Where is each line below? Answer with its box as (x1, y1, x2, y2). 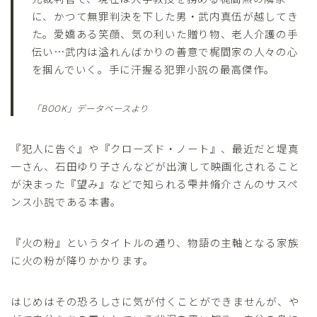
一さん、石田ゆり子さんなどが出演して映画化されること (11, 158, 300, 173)
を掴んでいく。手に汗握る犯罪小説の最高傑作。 (31, 61, 276, 76)
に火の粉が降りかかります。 (11, 252, 155, 267)
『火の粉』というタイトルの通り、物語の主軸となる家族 (11, 234, 299, 250)
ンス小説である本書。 (11, 193, 122, 209)
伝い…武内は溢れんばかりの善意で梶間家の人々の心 (31, 43, 299, 59)
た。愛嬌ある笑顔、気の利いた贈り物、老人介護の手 (31, 25, 299, 41)
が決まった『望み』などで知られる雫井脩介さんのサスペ (11, 175, 299, 191)
